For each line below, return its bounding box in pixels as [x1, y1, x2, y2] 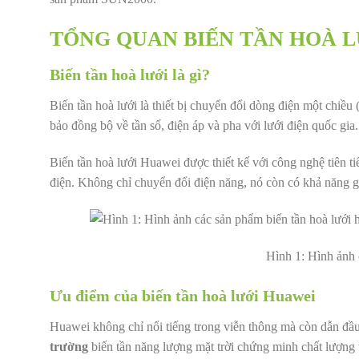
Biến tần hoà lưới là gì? [50, 66, 210, 84]
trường [50, 339, 88, 353]
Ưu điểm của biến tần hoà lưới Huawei [50, 286, 316, 305]
